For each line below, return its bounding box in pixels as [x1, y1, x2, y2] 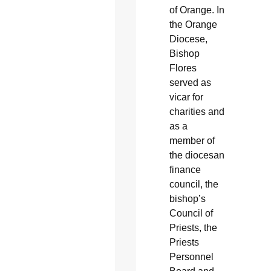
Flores [169, 63, 197, 74]
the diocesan [169, 150, 224, 161]
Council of [169, 208, 213, 219]
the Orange [169, 19, 217, 30]
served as [169, 77, 211, 88]
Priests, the [169, 223, 217, 233]
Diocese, [169, 34, 207, 45]
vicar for [169, 92, 203, 103]
